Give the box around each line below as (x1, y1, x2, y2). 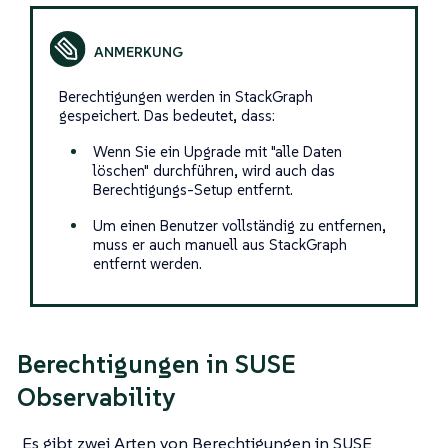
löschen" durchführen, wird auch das (92, 160, 335, 180)
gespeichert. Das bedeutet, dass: (58, 105, 275, 125)
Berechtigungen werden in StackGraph (58, 86, 313, 106)
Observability (17, 380, 175, 413)
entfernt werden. (92, 253, 202, 273)
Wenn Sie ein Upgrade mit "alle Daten (92, 141, 342, 161)
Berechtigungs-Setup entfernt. (92, 179, 293, 199)
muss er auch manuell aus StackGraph (92, 234, 347, 254)
